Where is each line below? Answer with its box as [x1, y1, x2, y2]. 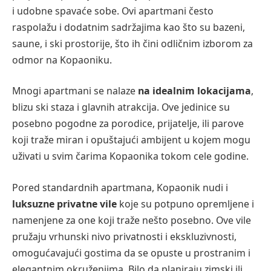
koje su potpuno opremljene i [117, 197, 254, 211]
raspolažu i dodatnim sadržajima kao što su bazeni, [12, 20, 245, 34]
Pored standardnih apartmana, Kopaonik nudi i [12, 180, 228, 194]
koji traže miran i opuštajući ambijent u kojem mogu [12, 133, 250, 147]
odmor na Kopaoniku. [12, 53, 112, 67]
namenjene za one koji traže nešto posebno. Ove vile [12, 213, 251, 227]
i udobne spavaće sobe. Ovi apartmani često [12, 4, 214, 18]
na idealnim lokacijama [135, 84, 251, 98]
